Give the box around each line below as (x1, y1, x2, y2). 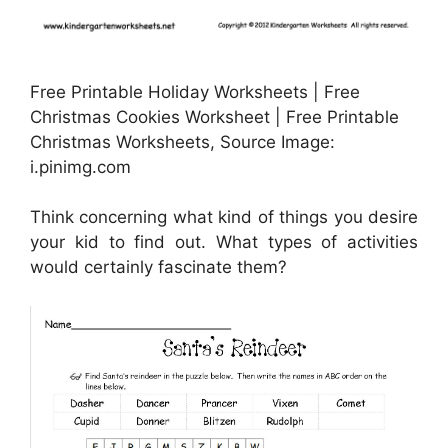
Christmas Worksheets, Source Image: (30, 131, 335, 152)
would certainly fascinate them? (30, 257, 287, 278)
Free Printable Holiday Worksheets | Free (30, 81, 360, 102)
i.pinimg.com (30, 156, 131, 177)
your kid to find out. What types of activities (30, 232, 418, 253)
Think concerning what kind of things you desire (30, 207, 418, 228)
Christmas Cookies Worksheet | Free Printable (30, 106, 399, 127)
